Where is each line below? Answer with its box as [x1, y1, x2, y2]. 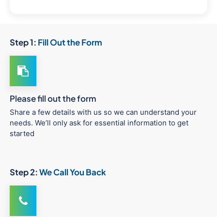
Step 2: [10, 167, 39, 178]
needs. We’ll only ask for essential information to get [10, 118, 188, 128]
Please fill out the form [10, 93, 96, 104]
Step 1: [10, 37, 38, 48]
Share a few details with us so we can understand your [10, 108, 197, 117]
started [10, 129, 34, 139]
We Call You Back [39, 167, 106, 178]
